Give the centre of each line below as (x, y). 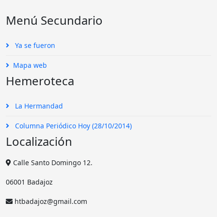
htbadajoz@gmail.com (50, 201)
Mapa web (30, 65)
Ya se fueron (34, 45)
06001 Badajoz (29, 182)
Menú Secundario (54, 20)
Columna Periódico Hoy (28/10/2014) (72, 126)
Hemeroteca (40, 81)
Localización (39, 141)
